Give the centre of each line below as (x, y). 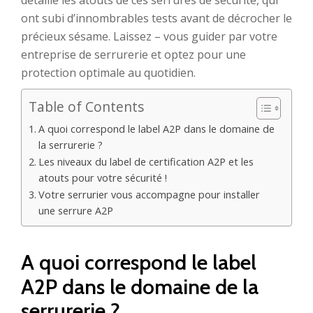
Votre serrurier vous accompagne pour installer (149, 195)
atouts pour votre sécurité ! (102, 178)
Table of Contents (86, 107)
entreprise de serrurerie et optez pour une (133, 54)
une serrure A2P (75, 211)
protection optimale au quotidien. (108, 73)
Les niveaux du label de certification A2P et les (146, 162)
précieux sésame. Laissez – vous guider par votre (149, 36)
